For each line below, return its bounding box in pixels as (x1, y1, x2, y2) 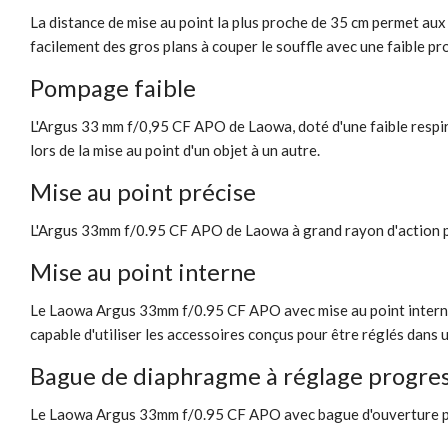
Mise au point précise (30, 177, 256, 207)
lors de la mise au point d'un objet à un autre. (30, 141, 320, 160)
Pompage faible (30, 73, 196, 103)
